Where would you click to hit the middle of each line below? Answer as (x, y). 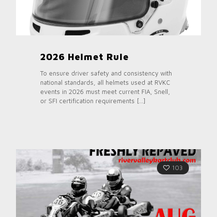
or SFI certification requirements (87, 101)
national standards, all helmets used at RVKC (105, 83)
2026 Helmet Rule (85, 57)
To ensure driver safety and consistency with (106, 73)
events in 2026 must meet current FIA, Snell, (105, 92)
